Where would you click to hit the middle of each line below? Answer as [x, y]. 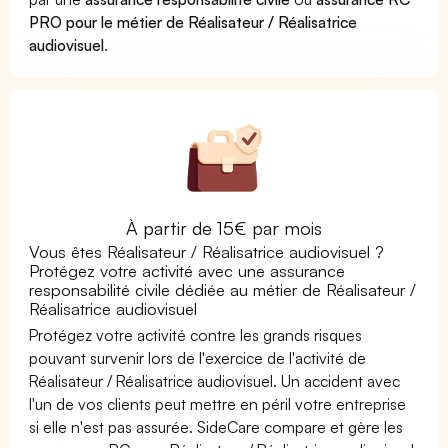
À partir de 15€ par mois [224, 227]
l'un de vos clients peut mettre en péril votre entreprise [218, 403]
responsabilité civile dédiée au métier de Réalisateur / [223, 289]
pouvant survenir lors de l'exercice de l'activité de [198, 357]
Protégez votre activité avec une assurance [187, 270]
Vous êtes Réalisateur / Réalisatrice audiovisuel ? [207, 251]
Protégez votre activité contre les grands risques [196, 334]
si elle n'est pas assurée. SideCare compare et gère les [216, 426]
